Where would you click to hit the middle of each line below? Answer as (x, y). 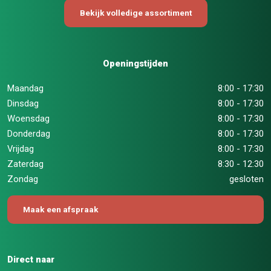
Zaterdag (25, 164)
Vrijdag (21, 149)
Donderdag (29, 134)
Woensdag (28, 119)
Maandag (25, 89)
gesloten (247, 179)
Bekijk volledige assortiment (135, 13)
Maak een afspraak (61, 209)
